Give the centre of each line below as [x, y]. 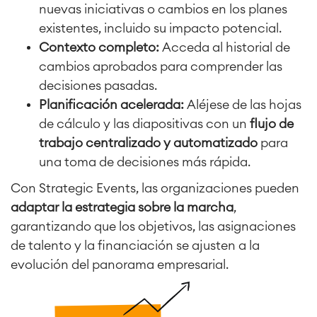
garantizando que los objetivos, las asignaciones [153, 226]
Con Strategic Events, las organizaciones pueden [155, 188]
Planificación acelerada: [113, 104]
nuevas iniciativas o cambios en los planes [163, 9]
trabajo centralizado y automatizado [148, 143]
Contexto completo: [100, 47]
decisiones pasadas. [98, 85]
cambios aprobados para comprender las [161, 66]
